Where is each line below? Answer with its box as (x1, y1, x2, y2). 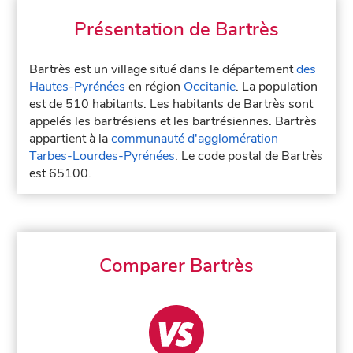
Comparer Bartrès (99, 253, 254, 278)
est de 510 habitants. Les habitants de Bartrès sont (29, 95, 314, 113)
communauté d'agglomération (111, 130, 279, 147)
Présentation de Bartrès (74, 17, 279, 42)
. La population (236, 78, 318, 95)
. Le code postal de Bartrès (175, 147, 324, 165)
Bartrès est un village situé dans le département (29, 61, 297, 78)
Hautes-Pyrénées (29, 78, 126, 95)
